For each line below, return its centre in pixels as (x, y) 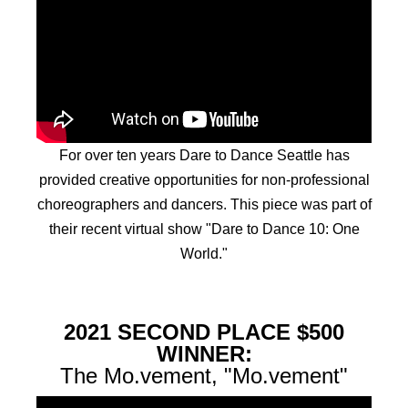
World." (204, 253)
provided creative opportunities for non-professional (204, 179)
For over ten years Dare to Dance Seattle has (204, 155)
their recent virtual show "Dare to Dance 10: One (204, 229)
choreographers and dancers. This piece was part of (204, 204)
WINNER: (204, 353)
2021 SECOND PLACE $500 (204, 331)
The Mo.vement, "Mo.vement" (204, 375)
